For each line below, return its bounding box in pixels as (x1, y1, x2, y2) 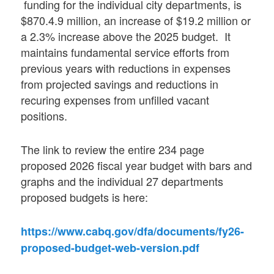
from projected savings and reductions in (21, 75, 219, 92)
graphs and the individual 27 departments (21, 173, 224, 190)
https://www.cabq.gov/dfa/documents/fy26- (21, 223, 245, 240)
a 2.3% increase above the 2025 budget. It (21, 28, 231, 44)
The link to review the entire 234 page (21, 141, 205, 158)
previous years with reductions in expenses (21, 59, 231, 76)
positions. (21, 107, 68, 124)
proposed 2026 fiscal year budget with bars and (21, 157, 253, 174)
